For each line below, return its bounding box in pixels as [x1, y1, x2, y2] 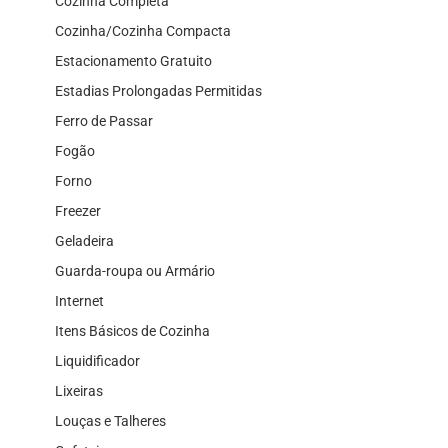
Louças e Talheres [55, 412, 166, 429]
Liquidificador [55, 352, 140, 369]
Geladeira [55, 232, 114, 249]
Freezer [55, 202, 101, 219]
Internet [55, 292, 104, 309]
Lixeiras [55, 382, 103, 399]
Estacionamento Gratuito [55, 52, 212, 69]
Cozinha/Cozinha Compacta [55, 22, 231, 39]
